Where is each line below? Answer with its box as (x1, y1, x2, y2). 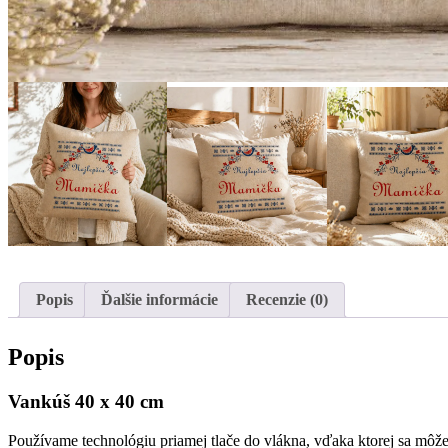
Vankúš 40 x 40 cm (8, 391, 164, 413)
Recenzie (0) (246, 291, 328, 309)
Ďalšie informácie (101, 291, 218, 309)
